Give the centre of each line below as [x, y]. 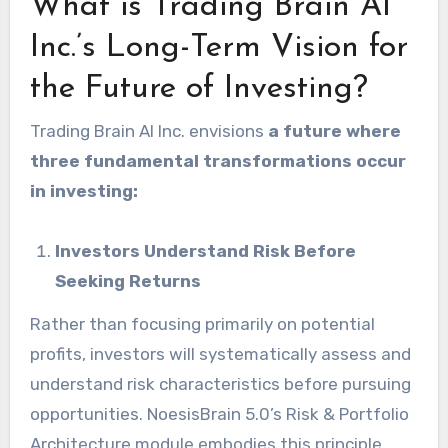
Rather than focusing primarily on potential [202, 323]
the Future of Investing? [198, 88]
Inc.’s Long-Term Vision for [218, 47]
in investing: [83, 190]
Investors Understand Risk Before [206, 250]
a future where [334, 130]
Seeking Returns [128, 280]
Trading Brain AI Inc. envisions [148, 130]
